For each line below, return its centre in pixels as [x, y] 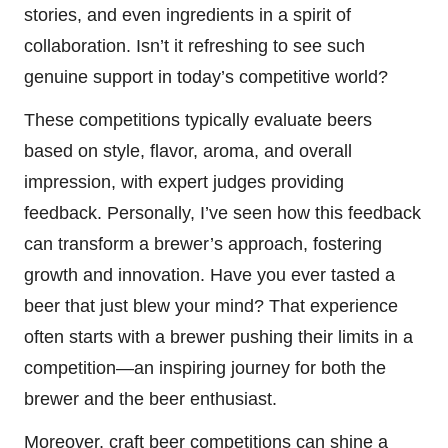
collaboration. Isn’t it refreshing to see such [194, 46]
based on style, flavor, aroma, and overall [188, 151]
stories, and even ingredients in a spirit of [187, 15]
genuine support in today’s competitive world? [206, 77]
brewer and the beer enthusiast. [150, 399]
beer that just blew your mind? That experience [211, 306]
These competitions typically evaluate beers [198, 120]
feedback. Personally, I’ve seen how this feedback [222, 213]
